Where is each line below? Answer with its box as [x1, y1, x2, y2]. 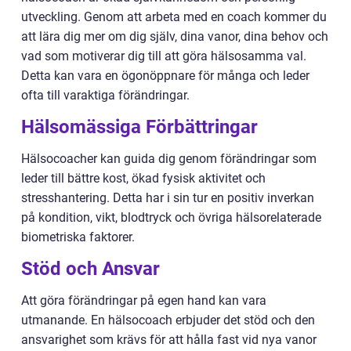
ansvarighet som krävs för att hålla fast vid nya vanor [21, 332, 317, 348]
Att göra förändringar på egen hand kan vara [21, 293, 266, 309]
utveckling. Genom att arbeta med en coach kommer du [21, 9, 327, 25]
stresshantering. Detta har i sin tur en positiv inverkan [21, 190, 314, 206]
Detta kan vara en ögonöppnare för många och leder [21, 68, 309, 84]
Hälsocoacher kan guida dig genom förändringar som [21, 151, 317, 167]
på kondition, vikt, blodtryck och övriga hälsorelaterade [21, 210, 321, 226]
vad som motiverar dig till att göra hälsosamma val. [21, 49, 306, 64]
